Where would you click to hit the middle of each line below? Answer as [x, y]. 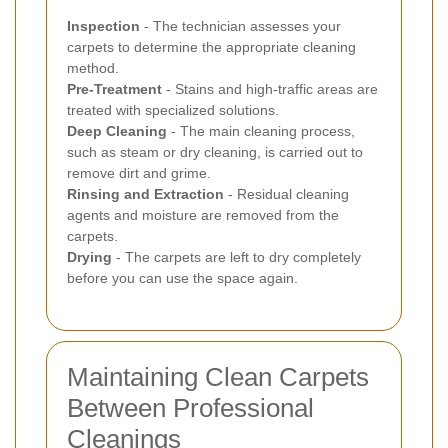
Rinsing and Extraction [145, 193]
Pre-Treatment [114, 88]
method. [93, 67]
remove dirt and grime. [139, 172]
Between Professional [190, 407]
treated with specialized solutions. [173, 109]
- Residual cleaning [286, 193]
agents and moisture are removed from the [203, 214]
